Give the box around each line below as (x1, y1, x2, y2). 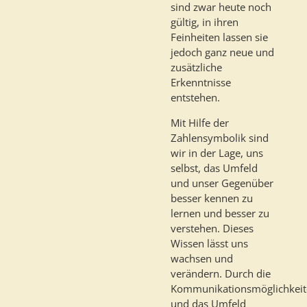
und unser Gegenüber (171, 175, 273, 190)
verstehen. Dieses (171, 221, 254, 235)
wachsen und (171, 251, 233, 265)
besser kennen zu (171, 191, 253, 205)
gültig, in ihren (171, 14, 238, 29)
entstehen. (171, 90, 220, 104)
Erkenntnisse (171, 75, 231, 89)
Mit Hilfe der (171, 115, 229, 130)
